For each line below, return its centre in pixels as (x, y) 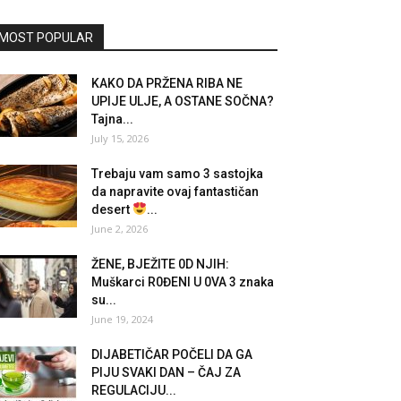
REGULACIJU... (134, 390)
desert (112, 209)
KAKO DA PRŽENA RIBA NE (167, 83)
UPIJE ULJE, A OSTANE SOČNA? (183, 101)
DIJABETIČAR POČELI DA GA (172, 354)
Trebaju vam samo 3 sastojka (177, 174)
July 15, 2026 (120, 138)
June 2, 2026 (119, 229)
